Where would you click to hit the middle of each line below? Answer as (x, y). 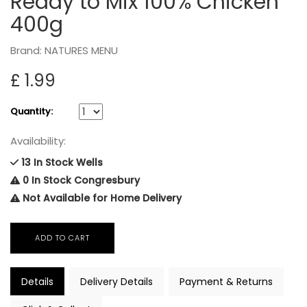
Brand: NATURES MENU (64, 50)
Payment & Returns (226, 281)
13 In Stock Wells (61, 162)
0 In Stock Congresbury (80, 180)
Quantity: (32, 112)
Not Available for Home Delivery (101, 198)
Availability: (38, 140)
